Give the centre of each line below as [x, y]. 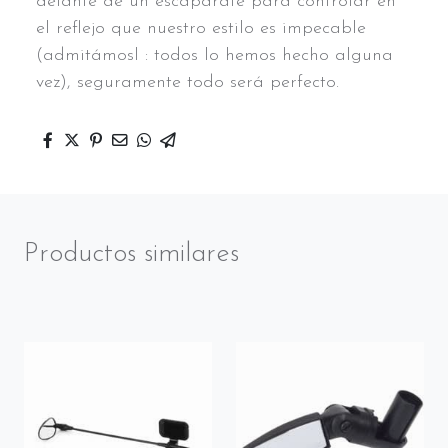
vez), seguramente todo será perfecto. [187, 83]
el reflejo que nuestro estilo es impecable [201, 29]
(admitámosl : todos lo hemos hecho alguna [214, 56]
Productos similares [131, 255]
